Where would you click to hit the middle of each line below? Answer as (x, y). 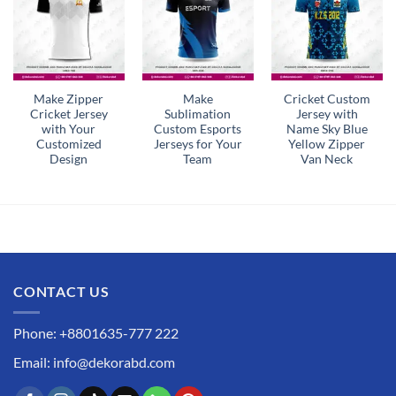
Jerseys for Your (198, 144)
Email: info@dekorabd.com (94, 362)
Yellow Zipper (327, 144)
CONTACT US (61, 291)
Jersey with (327, 114)
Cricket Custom (327, 99)
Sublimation (198, 114)
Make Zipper (69, 99)
